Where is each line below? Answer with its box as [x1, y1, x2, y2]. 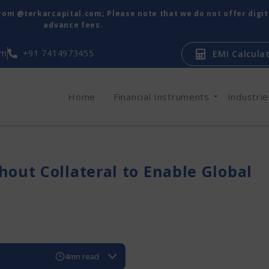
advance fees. [43, 20, 103, 30]
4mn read [65, 250, 100, 262]
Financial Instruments [113, 90, 210, 103]
